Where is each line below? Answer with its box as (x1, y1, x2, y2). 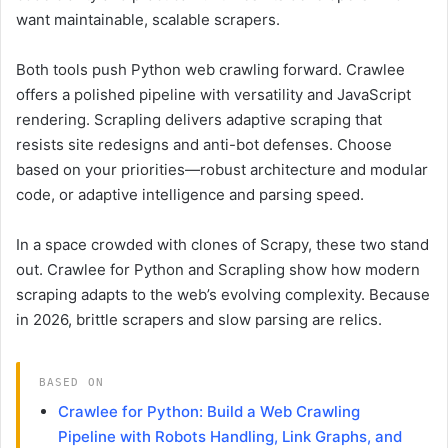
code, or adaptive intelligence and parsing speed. (16, 185, 364, 205)
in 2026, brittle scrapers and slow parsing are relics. (16, 310, 382, 330)
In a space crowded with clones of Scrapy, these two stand (16, 235, 429, 255)
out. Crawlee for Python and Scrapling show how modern (16, 260, 420, 280)
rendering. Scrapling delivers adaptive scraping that (16, 110, 382, 130)
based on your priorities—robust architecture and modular (16, 160, 428, 180)
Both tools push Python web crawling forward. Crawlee (16, 60, 405, 80)
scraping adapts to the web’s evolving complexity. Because (16, 285, 430, 305)
